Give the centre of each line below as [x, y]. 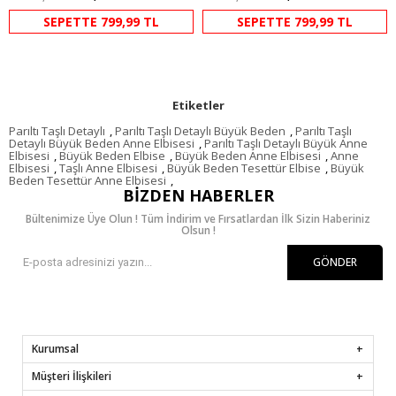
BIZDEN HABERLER [198, 195]
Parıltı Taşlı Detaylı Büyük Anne [286, 143]
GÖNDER [335, 262]
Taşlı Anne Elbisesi [108, 168]
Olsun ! [198, 230]
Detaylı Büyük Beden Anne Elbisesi [102, 143]
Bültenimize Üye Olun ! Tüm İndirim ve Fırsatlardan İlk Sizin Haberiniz [198, 218]
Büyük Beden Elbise [112, 155]
